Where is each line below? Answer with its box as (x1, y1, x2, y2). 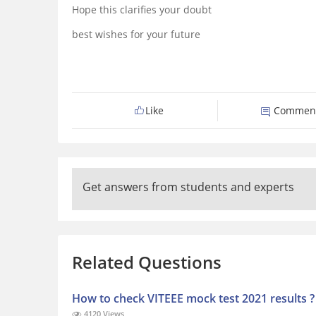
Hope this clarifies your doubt (72, 3, 212, 17)
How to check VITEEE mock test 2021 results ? (72, 291, 315, 307)
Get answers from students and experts (83, 179, 294, 195)
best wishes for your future (72, 28, 200, 42)
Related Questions (72, 250, 221, 274)
